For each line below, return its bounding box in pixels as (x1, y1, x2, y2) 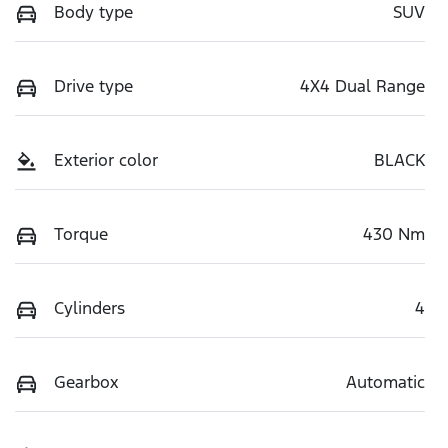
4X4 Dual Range (300, 74, 425, 97)
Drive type (54, 74, 133, 97)
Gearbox (54, 370, 119, 393)
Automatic (346, 370, 425, 393)
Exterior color (54, 148, 158, 171)
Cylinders (54, 296, 125, 319)
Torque (54, 222, 108, 245)
